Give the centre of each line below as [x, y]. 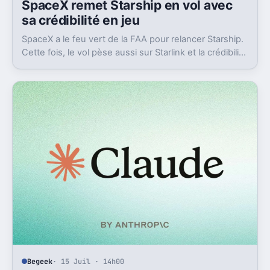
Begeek [40, 261]
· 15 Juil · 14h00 [89, 261]
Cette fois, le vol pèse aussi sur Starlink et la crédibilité [135, 52]
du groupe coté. [55, 65]
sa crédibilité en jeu [81, 20]
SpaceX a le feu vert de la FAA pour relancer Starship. [133, 39]
